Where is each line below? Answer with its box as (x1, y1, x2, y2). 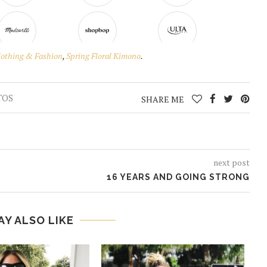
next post (213, 157, 250, 169)
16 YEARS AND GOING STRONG (106, 172, 250, 182)
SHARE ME (141, 94, 186, 105)
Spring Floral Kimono (66, 50, 141, 62)
